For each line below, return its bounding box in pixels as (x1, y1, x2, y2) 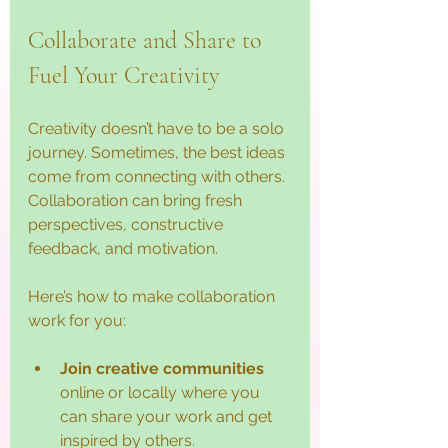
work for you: (28, 310, 126, 330)
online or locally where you (60, 382, 264, 402)
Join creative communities (60, 358, 264, 378)
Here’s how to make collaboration (28, 286, 279, 306)
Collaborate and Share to (28, 25, 267, 55)
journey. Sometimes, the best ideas (28, 142, 289, 162)
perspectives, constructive (28, 214, 227, 234)
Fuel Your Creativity (28, 60, 219, 90)
